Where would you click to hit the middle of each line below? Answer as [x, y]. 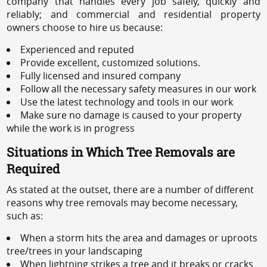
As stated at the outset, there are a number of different [131, 189]
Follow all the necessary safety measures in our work [139, 89]
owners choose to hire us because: [85, 27]
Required [33, 168]
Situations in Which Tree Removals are [121, 152]
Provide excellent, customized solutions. [111, 62]
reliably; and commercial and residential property [133, 14]
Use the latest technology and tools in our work [127, 102]
